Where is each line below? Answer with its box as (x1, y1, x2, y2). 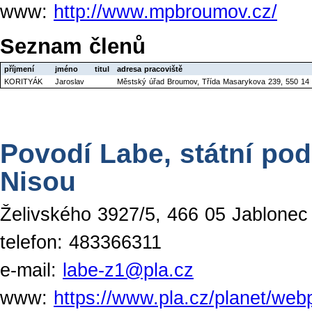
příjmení (4, 64, 34, 73)
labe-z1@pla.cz (63, 259, 194, 281)
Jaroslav (55, 77, 84, 86)
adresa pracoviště (117, 64, 182, 73)
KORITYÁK (4, 77, 42, 86)
